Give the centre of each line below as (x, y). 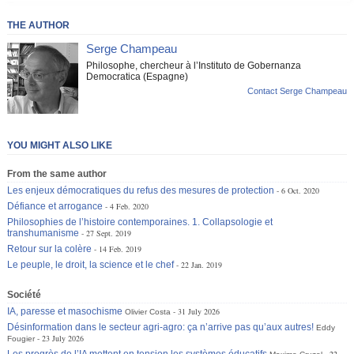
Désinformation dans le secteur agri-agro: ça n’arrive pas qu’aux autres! (161, 327)
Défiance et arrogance (55, 206)
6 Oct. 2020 (301, 190)
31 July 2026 (199, 311)
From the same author (57, 173)
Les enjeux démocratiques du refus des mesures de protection (141, 190)
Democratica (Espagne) (137, 76)
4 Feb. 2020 (130, 206)
